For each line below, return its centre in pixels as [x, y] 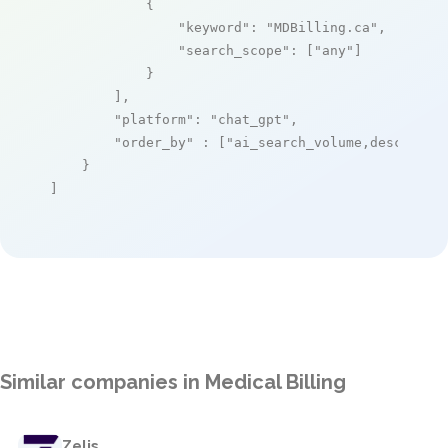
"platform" [154, 119]
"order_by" [154, 142]
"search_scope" [234, 50]
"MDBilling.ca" [322, 27]
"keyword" [214, 27]
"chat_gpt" [250, 119]
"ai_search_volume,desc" [318, 142]
